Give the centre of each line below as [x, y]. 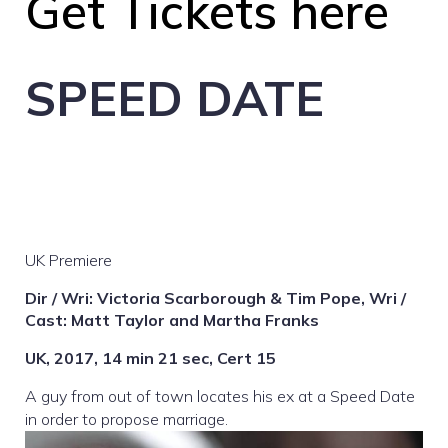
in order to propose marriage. [126, 419]
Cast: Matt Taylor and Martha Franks [172, 320]
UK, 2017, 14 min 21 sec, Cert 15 [150, 358]
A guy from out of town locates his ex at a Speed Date [220, 396]
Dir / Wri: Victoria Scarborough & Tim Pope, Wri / [215, 298]
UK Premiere [68, 260]
